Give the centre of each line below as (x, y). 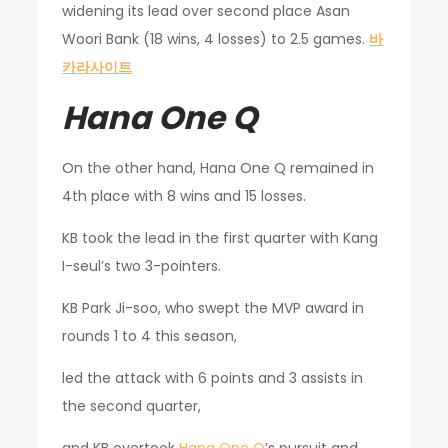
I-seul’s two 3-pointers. (142, 266)
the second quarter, (132, 406)
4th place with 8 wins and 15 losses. (184, 196)
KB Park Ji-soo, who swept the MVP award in (213, 308)
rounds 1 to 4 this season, (150, 336)
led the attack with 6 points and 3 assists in (213, 378)
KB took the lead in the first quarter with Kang (220, 238)
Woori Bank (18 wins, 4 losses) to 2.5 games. (216, 39)
